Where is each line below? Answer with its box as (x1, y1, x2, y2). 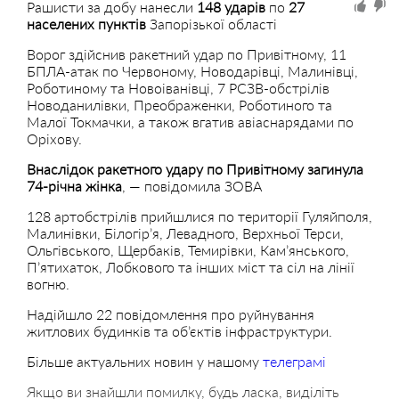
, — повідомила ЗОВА (122, 177, 262, 194)
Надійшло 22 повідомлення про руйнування (27, 305, 314, 322)
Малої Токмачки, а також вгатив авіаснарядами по (27, 113, 354, 130)
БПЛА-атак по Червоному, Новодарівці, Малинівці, (27, 62, 358, 79)
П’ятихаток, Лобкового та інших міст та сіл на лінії (27, 258, 354, 275)
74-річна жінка (27, 177, 122, 194)
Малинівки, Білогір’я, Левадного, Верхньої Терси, (27, 224, 344, 241)
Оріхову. (27, 130, 82, 147)
